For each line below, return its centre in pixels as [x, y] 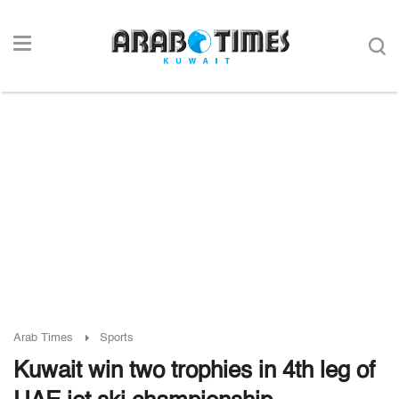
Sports [117, 338]
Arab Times [43, 338]
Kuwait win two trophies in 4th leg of [194, 371]
